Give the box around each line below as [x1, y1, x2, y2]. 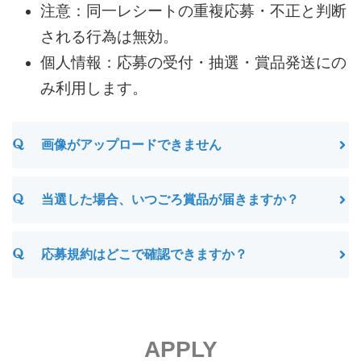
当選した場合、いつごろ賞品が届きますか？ [41, 192, 299, 206]
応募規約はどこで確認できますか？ [41, 247, 247, 261]
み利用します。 [40, 79, 147, 97]
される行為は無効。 [40, 27, 178, 45]
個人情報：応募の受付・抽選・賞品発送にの [40, 53, 346, 71]
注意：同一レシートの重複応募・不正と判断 [40, 2, 346, 19]
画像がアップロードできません [41, 137, 222, 151]
